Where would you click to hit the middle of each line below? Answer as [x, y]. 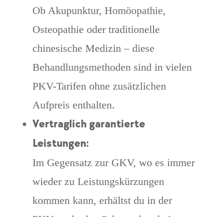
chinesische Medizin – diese [93, 48]
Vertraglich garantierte [89, 124]
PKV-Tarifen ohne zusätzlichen [99, 86]
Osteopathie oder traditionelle [96, 30]
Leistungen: [61, 144]
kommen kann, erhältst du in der [102, 201]
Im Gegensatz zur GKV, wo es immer [113, 163]
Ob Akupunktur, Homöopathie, [99, 11]
